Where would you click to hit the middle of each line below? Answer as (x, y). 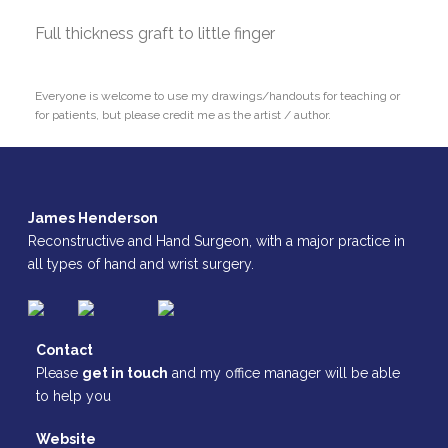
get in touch (124, 373)
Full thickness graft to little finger (155, 33)
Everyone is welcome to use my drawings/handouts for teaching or (217, 96)
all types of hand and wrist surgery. (141, 264)
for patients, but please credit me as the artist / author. (183, 115)
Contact (64, 350)
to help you (73, 396)
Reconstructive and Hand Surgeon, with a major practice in (217, 241)
